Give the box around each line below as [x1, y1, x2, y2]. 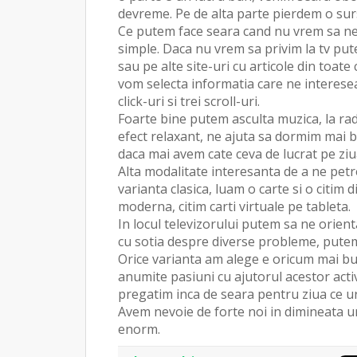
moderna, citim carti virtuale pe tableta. [118, 197, 351, 215]
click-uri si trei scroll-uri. [118, 92, 260, 110]
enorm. [118, 320, 160, 338]
